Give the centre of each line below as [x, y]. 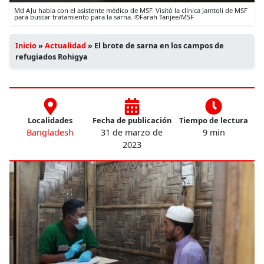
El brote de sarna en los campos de [159, 45]
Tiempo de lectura [214, 120]
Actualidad [65, 45]
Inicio [26, 45]
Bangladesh [50, 132]
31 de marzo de [132, 132]
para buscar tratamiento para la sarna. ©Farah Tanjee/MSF [104, 16]
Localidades [50, 120]
